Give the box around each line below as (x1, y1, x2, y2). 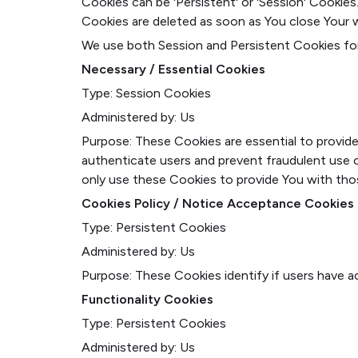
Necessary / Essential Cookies (82, 62, 265, 77)
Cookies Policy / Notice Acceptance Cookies (82, 196, 354, 211)
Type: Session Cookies (82, 86, 211, 101)
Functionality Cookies (82, 292, 213, 307)
